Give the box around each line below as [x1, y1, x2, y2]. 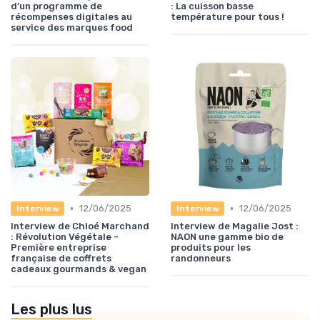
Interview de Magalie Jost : [171, 221, 299, 232]
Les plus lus [11, 301, 92, 319]
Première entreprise [11, 242, 106, 254]
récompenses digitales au [11, 11, 132, 23]
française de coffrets [11, 253, 111, 264]
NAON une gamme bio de [171, 231, 284, 243]
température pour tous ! [171, 11, 284, 23]
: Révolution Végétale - [11, 231, 119, 243]
